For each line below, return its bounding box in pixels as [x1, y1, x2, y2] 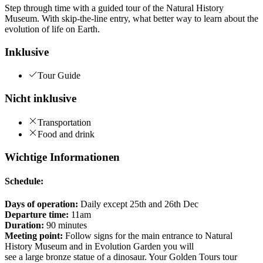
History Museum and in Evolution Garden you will [5, 241, 194, 252]
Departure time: [5, 210, 69, 220]
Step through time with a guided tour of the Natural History [5, 2, 224, 13]
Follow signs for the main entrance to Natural [63, 231, 232, 241]
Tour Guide [38, 70, 80, 81]
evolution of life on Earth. [5, 23, 100, 34]
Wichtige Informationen [5, 150, 120, 163]
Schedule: [5, 176, 43, 186]
